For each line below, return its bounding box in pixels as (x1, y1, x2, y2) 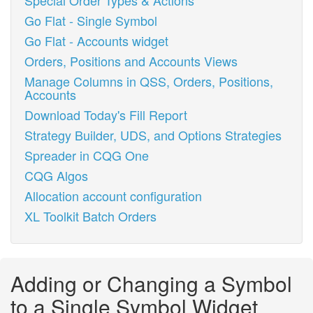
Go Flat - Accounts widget (24, 31, 168, 50)
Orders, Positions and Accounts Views (24, 52, 238, 70)
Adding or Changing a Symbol (10, 268, 292, 298)
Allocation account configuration (24, 187, 202, 205)
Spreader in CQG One (24, 146, 149, 164)
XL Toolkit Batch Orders (24, 207, 156, 225)
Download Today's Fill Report (24, 105, 187, 124)
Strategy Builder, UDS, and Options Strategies (24, 126, 282, 144)
